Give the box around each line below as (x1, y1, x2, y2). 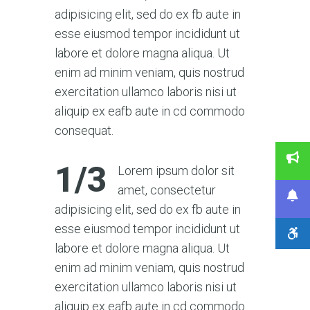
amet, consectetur (118, 182, 216, 197)
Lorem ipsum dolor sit (118, 163, 235, 178)
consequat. (55, 122, 113, 138)
